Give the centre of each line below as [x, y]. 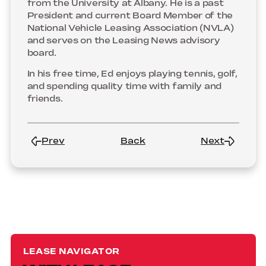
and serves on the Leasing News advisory [123, 41]
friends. [45, 99]
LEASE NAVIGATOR [71, 251]
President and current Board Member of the [130, 16]
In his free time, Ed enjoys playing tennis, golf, [132, 74]
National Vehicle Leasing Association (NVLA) [130, 28]
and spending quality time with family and [124, 87]
